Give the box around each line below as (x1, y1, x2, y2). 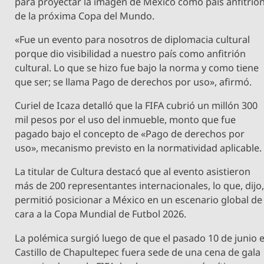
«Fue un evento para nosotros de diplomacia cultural (15, 32, 250, 46)
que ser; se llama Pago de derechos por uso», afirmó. (15, 75, 252, 88)
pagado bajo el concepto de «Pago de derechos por (15, 127, 245, 141)
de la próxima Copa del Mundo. (15, 9, 155, 22)
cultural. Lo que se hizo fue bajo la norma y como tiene (15, 61, 259, 74)
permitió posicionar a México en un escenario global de (15, 193, 263, 207)
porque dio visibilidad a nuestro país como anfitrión (15, 47, 246, 60)
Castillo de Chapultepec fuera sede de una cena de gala (15, 245, 261, 259)
